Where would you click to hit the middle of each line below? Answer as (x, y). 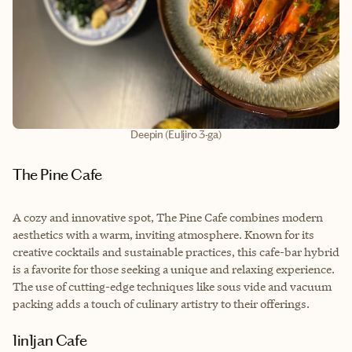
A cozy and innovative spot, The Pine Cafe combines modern (168, 217)
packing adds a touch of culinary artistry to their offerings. (161, 303)
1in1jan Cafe (52, 340)
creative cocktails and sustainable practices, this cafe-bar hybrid (176, 251)
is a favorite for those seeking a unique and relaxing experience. (174, 269)
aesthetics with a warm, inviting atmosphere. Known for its (163, 234)
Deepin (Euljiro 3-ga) (176, 134)
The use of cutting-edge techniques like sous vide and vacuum (172, 286)
